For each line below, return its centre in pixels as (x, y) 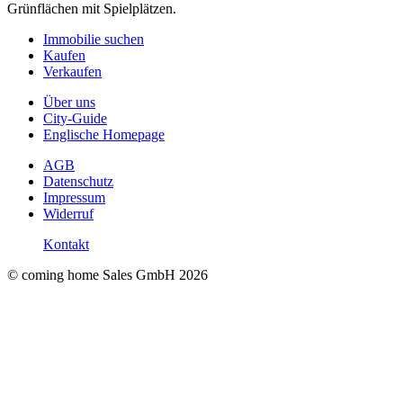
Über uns (69, 102)
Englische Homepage (104, 134)
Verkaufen (72, 72)
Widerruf (68, 214)
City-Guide (75, 118)
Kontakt (66, 244)
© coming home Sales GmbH (91, 275)
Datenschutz (78, 181)
